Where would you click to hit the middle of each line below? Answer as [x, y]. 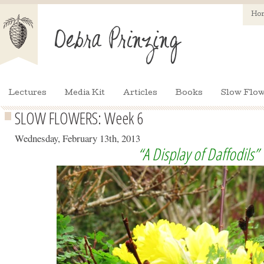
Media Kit [85, 93]
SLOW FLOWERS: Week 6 [79, 118]
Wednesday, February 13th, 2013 [77, 138]
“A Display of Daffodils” [198, 154]
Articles [140, 93]
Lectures [27, 93]
